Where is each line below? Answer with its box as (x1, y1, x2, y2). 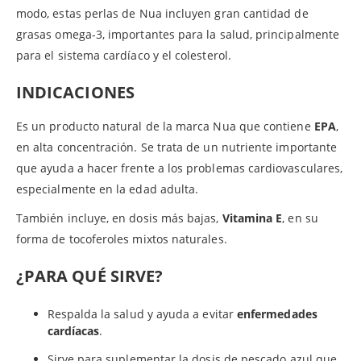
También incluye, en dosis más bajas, (16, 210, 222, 226)
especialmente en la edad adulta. (16, 181, 199, 197)
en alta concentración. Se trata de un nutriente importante (16, 139, 338, 156)
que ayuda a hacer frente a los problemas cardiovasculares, (16, 160, 343, 176)
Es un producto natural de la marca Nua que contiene (16, 118, 314, 135)
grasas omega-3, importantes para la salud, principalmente (16, 27, 339, 43)
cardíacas (47, 323, 100, 339)
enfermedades (236, 306, 317, 322)
